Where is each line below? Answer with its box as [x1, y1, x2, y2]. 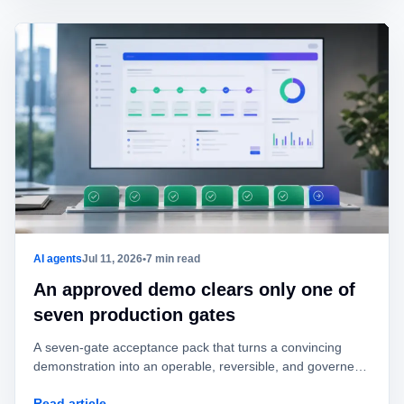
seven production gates [33, 305, 235, 325]
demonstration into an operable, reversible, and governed [33, 359, 362, 373]
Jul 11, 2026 [82, 252, 142, 265]
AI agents [33, 252, 82, 265]
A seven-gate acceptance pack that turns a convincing [33, 340, 342, 354]
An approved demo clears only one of [33, 280, 355, 299]
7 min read [146, 252, 200, 265]
